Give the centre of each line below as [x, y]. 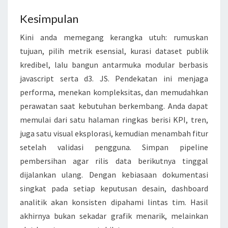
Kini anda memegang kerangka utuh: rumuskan [114, 37]
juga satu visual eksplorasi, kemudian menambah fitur [114, 134]
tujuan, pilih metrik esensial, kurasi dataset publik [114, 51]
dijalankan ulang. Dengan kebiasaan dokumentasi [114, 175]
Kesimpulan [49, 19]
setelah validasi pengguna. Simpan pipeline [114, 147]
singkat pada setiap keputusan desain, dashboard [114, 189]
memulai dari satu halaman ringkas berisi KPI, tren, [114, 120]
